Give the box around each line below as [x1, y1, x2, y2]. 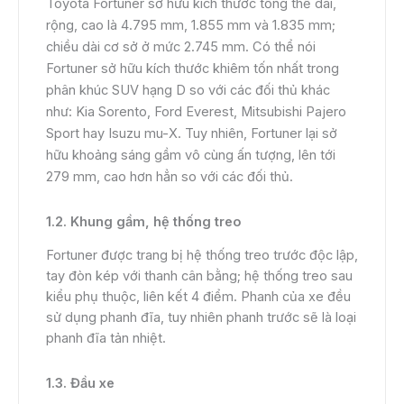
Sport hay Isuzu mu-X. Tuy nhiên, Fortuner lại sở [46, 125, 337, 142]
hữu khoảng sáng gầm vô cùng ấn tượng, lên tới [46, 147, 335, 164]
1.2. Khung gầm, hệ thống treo [46, 213, 242, 230]
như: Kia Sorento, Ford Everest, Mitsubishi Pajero [46, 104, 346, 121]
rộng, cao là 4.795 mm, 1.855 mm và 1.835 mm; [46, 17, 335, 34]
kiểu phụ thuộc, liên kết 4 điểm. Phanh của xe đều [46, 289, 351, 306]
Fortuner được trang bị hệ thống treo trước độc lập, [46, 247, 358, 264]
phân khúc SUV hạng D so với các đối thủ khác [46, 82, 330, 99]
